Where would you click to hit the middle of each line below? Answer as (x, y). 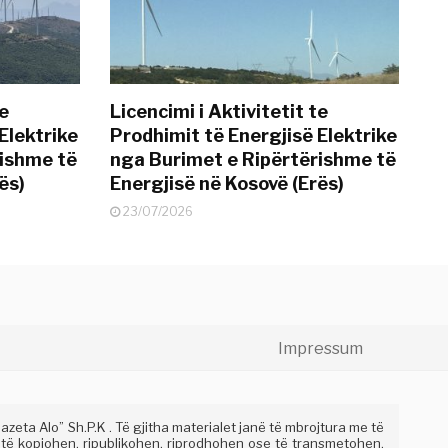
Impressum (321, 349)
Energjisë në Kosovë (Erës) (227, 184)
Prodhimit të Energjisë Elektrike (254, 136)
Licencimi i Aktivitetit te (219, 112)
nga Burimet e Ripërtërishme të (253, 160)
